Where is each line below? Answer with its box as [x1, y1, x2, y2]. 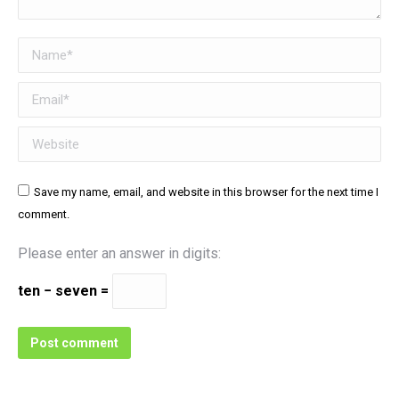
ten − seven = [18, 282, 112, 299]
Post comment [30, 336, 118, 350]
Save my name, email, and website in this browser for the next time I [34, 185, 379, 199]
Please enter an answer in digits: [18, 245, 221, 262]
